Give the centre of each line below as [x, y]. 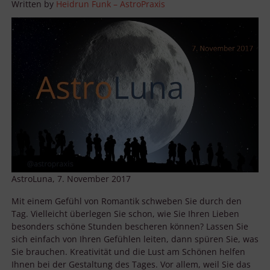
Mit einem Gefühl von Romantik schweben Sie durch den [127, 201]
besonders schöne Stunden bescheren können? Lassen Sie [130, 226]
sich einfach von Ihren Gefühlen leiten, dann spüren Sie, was [135, 239]
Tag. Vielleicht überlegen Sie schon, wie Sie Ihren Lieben [125, 213]
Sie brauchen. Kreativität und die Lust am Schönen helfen [128, 251]
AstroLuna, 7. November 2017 [71, 178]
